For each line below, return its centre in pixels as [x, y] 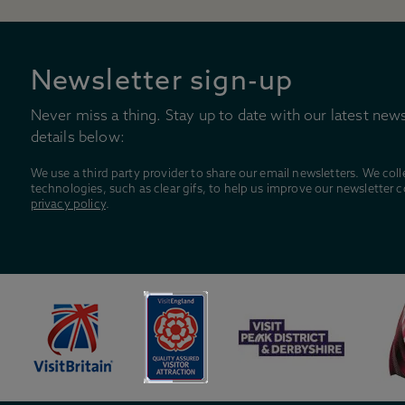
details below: [77, 139]
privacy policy [68, 205]
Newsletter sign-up [162, 83]
